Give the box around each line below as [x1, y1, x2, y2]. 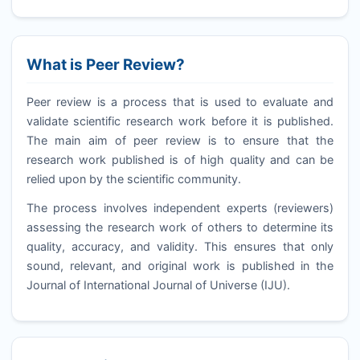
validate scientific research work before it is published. [26, 114, 334, 129]
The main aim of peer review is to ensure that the [26, 133, 334, 148]
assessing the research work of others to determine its [26, 219, 334, 234]
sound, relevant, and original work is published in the [26, 258, 334, 272]
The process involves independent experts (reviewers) [26, 200, 334, 215]
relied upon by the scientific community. [26, 172, 241, 186]
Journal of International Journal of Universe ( [26, 277, 264, 292]
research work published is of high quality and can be [26, 153, 334, 167]
